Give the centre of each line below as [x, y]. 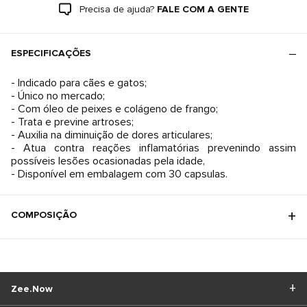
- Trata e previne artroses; [72, 122]
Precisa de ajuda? [116, 9]
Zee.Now [32, 288]
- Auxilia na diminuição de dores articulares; [112, 135]
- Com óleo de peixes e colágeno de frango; [114, 109]
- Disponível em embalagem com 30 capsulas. [119, 174]
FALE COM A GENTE [202, 9]
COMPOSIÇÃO [44, 215]
